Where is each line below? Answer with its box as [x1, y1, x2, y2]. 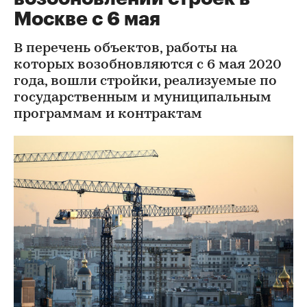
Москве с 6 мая [14, 10, 160, 29]
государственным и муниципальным [14, 91, 271, 105]
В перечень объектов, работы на [14, 42, 237, 56]
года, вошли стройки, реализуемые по [14, 75, 277, 88]
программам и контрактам [14, 108, 202, 121]
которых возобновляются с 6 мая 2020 [14, 58, 282, 72]
